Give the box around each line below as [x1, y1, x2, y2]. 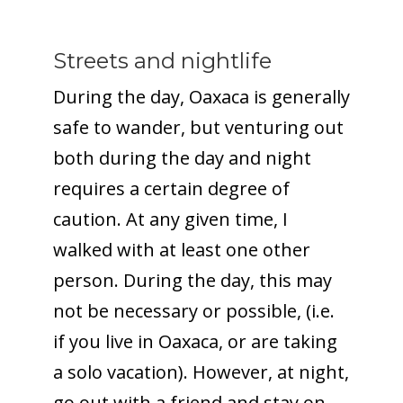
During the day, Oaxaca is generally [52, 84, 350, 109]
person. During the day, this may [52, 267, 332, 292]
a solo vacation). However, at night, [52, 359, 349, 384]
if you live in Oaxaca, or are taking [52, 328, 337, 354]
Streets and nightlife [52, 47, 272, 74]
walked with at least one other [52, 237, 310, 262]
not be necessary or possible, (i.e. [52, 298, 335, 323]
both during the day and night [52, 145, 311, 170]
